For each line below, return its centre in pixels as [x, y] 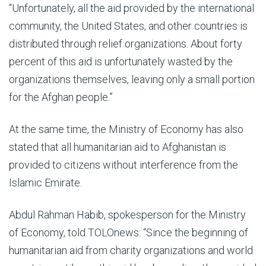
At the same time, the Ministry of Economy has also [126, 129]
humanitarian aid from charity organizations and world [131, 250]
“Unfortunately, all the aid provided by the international [132, 8]
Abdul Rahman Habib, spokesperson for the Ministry [127, 215]
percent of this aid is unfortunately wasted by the [121, 61]
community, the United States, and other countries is [128, 26]
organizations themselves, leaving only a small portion [132, 79]
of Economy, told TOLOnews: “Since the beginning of [129, 232]
